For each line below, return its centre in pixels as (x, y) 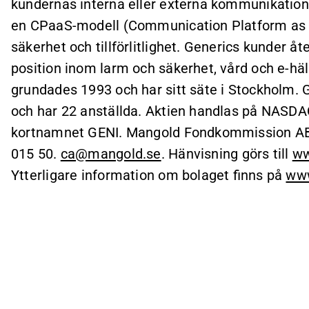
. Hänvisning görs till (227, 154)
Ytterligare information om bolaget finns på (149, 175)
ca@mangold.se (111, 154)
